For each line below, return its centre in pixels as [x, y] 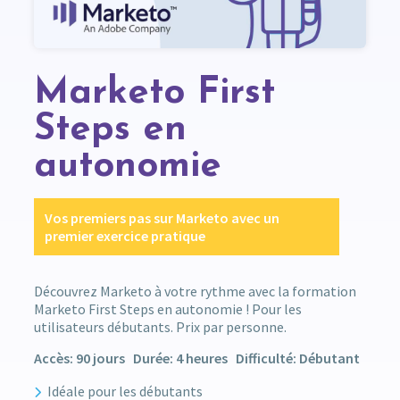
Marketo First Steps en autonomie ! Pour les [167, 309]
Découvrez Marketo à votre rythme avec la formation [195, 292]
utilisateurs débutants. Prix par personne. [160, 327]
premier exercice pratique [125, 236]
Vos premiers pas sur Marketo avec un [162, 218]
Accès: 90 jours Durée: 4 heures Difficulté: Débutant [196, 358]
